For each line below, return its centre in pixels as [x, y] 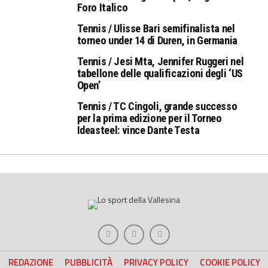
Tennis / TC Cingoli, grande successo [157, 106]
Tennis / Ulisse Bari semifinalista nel [156, 28]
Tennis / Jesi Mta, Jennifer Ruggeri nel [160, 61]
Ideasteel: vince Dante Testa [138, 130]
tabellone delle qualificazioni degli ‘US [160, 73]
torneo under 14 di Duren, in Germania [157, 40]
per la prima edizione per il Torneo [149, 118]
